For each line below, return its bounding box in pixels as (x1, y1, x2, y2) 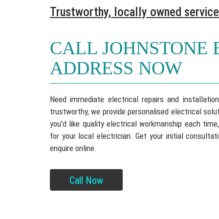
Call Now (69, 175, 103, 186)
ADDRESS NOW (50, 58, 182, 78)
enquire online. (50, 143, 97, 153)
